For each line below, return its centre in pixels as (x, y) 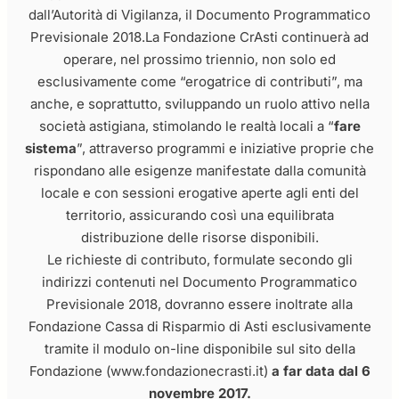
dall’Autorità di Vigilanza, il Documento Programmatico (199, 15)
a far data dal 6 (321, 371)
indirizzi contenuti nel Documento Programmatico (199, 282)
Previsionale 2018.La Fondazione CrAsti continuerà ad (199, 37)
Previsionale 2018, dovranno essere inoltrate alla (199, 305)
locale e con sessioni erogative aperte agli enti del (199, 193)
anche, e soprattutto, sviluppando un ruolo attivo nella (199, 104)
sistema (51, 149)
